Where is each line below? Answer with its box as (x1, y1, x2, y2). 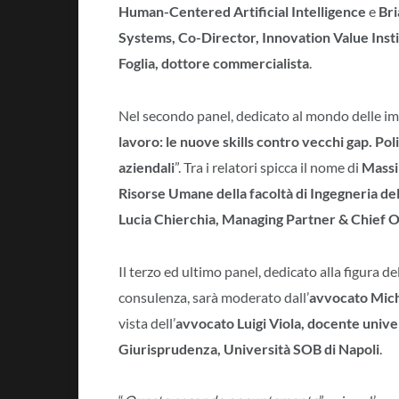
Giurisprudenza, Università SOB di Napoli (118, 339, 379, 357)
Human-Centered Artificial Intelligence (118, 3, 366, 20)
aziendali (118, 158, 175, 175)
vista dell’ (118, 313, 175, 331)
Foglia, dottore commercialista (118, 54, 309, 72)
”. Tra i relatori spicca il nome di (175, 158, 362, 175)
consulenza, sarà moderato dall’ (118, 288, 309, 305)
